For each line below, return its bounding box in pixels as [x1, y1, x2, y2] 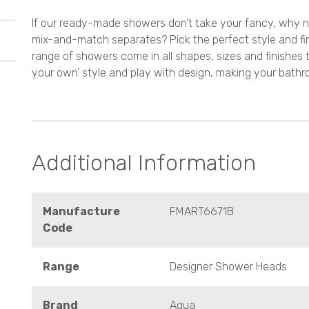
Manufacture [43, 205, 120, 218]
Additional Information [32, 150, 256, 176]
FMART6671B [170, 205, 234, 218]
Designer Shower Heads [170, 260, 287, 273]
